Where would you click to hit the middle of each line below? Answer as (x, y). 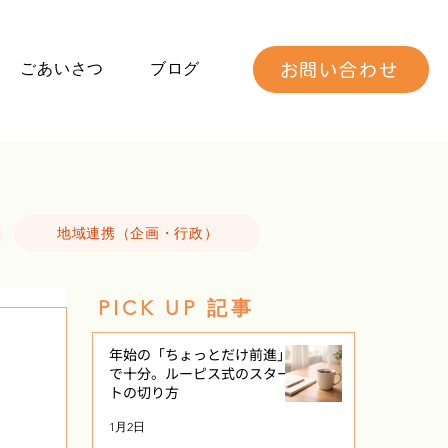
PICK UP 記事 (176, 308)
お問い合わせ (339, 69)
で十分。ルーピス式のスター (200, 373)
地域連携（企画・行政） (137, 233)
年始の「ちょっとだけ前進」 (200, 354)
